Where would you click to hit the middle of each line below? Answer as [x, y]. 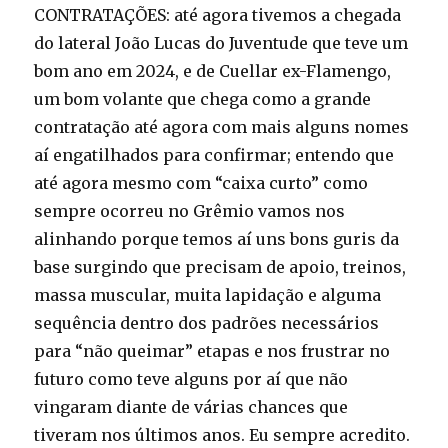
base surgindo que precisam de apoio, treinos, [220, 267]
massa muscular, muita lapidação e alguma [208, 295]
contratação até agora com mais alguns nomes [222, 127]
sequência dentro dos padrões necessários [207, 323]
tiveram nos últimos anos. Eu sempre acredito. [222, 435]
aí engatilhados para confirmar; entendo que [214, 155]
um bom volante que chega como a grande [203, 99]
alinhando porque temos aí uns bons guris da [217, 239]
